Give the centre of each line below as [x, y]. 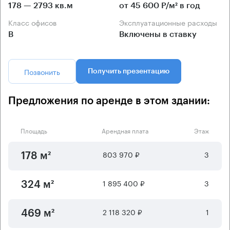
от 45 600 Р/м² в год [160, 6]
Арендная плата [125, 130]
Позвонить [42, 72]
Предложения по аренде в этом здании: [109, 101]
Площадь [34, 130]
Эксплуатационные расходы [171, 22]
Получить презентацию [129, 72]
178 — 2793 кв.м [41, 6]
